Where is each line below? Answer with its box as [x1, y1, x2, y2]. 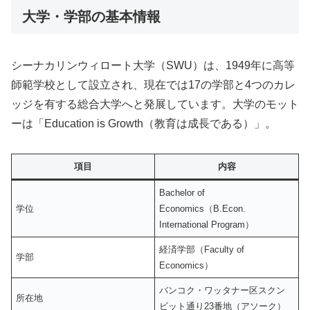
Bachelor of [159, 188, 206, 198]
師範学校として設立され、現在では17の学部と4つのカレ [11, 79, 295, 91]
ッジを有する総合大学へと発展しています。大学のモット [11, 98, 299, 111]
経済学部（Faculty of [159, 244, 245, 255]
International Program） [159, 219, 255, 230]
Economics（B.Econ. [159, 203, 246, 214]
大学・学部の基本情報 [22, 8, 161, 24]
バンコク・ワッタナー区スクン [159, 285, 286, 295]
